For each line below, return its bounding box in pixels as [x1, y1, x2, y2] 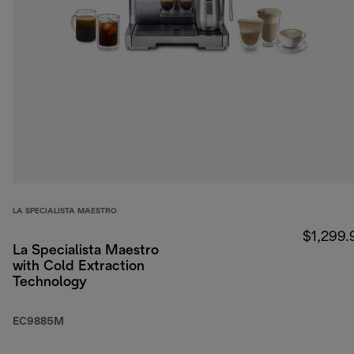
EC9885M [13, 317, 64, 328]
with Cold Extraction [13, 260, 145, 274]
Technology [13, 276, 87, 290]
